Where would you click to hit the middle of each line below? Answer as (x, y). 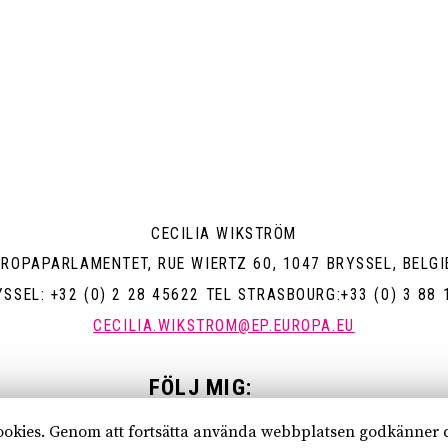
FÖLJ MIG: (200, 387)
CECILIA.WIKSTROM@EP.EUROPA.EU (224, 325)
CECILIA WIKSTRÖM (224, 233)
